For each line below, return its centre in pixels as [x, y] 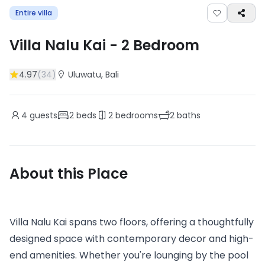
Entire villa [34, 13]
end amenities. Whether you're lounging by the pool [129, 255]
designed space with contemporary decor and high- [132, 239]
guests [42, 115]
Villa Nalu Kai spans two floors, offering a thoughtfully [132, 222]
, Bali [110, 75]
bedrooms [135, 115]
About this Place [69, 174]
